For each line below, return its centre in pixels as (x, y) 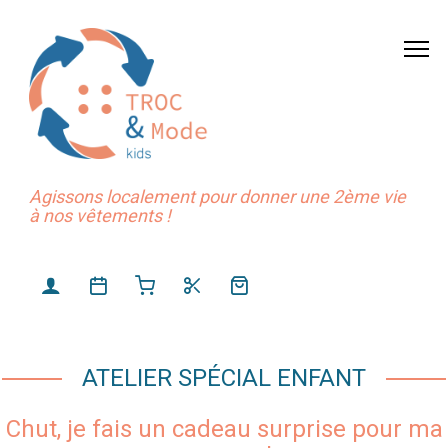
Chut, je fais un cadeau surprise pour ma (224, 428)
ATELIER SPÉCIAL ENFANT (224, 377)
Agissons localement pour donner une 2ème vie (217, 196)
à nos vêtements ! (100, 215)
